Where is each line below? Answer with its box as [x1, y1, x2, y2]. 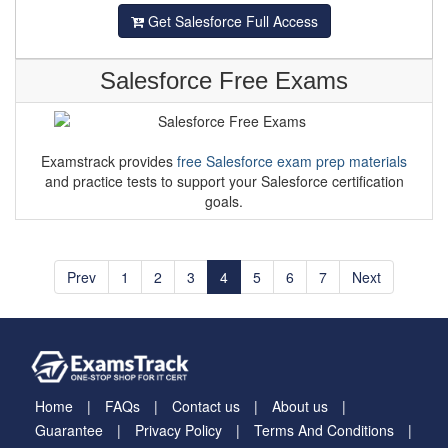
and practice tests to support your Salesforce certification [44, 171, 404, 191]
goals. [205, 191, 243, 211]
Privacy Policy [135, 420, 222, 441]
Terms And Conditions [254, 420, 394, 441]
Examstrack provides [41, 151, 177, 171]
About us [272, 396, 328, 417]
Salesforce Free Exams [100, 67, 348, 94]
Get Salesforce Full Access [143, 11, 318, 31]
